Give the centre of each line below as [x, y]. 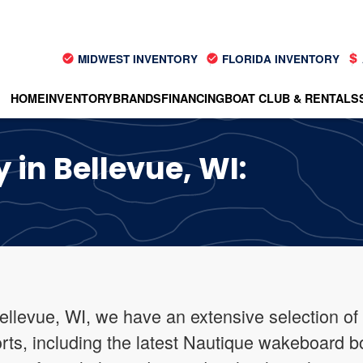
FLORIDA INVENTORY [279, 58]
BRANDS [137, 98]
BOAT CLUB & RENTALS [292, 98]
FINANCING [193, 98]
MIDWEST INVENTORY [136, 58]
